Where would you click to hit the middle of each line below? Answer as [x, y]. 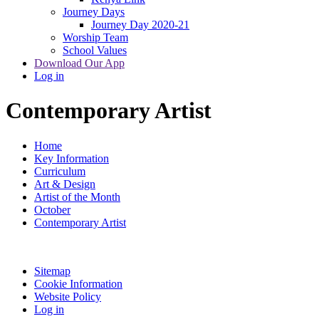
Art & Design [65, 184]
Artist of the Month [77, 197]
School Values [95, 50]
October [52, 209]
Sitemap [52, 271]
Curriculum [60, 171]
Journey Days [94, 11]
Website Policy [68, 296]
